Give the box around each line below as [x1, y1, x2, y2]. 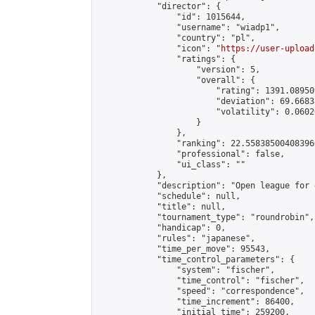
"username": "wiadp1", [98, 22, 280, 32]
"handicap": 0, [98, 223, 226, 233]
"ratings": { [98, 54, 236, 64]
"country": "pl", [98, 33, 255, 43]
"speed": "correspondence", [98, 286, 304, 296]
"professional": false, [98, 149, 285, 159]
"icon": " [98, 44, 221, 53]
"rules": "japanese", [98, 233, 255, 243]
